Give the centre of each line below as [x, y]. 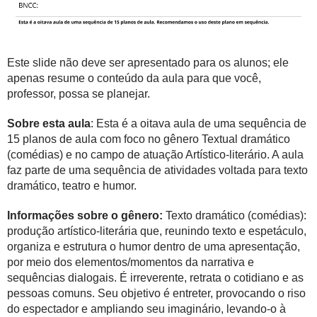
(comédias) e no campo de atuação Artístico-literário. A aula [155, 155]
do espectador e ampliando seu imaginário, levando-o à [146, 309]
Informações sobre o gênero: [86, 215]
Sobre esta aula [49, 123]
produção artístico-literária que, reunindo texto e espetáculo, [157, 231]
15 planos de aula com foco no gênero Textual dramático [149, 139]
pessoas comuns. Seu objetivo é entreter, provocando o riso [156, 293]
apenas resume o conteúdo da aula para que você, [134, 78]
